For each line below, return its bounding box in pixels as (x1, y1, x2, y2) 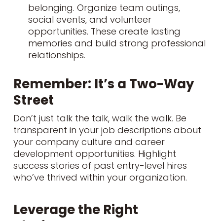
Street (13, 91, 54, 109)
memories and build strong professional (28, 37, 206, 49)
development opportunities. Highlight (13, 147, 176, 160)
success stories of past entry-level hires (13, 159, 187, 172)
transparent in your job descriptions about (13, 123, 201, 136)
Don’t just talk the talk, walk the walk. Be (13, 111, 186, 124)
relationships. (28, 48, 85, 61)
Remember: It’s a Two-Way (13, 74, 194, 93)
